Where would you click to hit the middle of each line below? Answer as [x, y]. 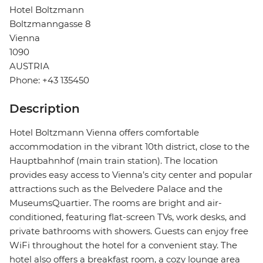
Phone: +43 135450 [49, 80]
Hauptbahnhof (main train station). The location [114, 161]
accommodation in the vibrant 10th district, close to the [129, 147]
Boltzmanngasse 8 [50, 24]
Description [45, 109]
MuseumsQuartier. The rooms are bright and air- [116, 203]
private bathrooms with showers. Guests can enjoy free [129, 231]
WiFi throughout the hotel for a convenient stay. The [123, 245]
